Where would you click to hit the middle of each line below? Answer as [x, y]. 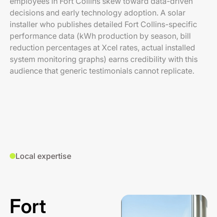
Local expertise [43, 156]
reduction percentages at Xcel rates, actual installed [102, 47]
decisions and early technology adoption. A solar [98, 13]
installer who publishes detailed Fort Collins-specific [103, 24]
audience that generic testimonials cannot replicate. [102, 71]
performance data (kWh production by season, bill [100, 36]
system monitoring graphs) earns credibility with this [104, 59]
